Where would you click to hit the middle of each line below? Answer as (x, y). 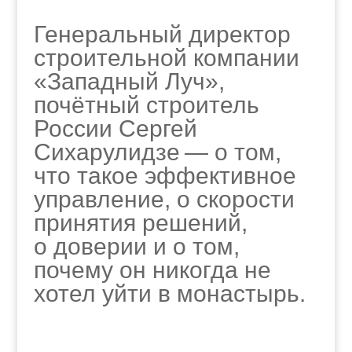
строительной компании (166, 58)
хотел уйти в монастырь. (169, 293)
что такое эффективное (165, 176)
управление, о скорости (164, 199)
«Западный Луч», (129, 81)
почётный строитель (146, 105)
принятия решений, (140, 223)
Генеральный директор (162, 34)
